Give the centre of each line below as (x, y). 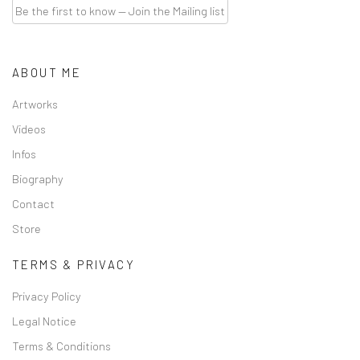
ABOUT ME (47, 72)
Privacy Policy (47, 296)
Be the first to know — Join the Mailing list (120, 10)
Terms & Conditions (61, 346)
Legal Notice (44, 321)
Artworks (35, 104)
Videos (29, 129)
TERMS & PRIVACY (74, 264)
